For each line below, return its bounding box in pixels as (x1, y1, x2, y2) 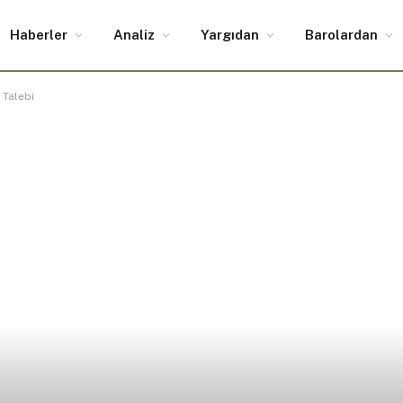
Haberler (10, 27, 67, 42)
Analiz (113, 27, 155, 42)
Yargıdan (201, 27, 259, 42)
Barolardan (305, 27, 378, 42)
